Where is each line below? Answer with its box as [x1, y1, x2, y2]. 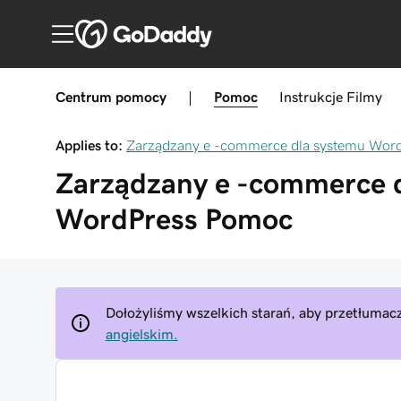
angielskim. [105, 327, 178, 341]
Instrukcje [279, 90, 343, 104]
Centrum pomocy [55, 90, 166, 104]
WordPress [55, 205, 198, 234]
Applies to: [55, 138, 123, 152]
